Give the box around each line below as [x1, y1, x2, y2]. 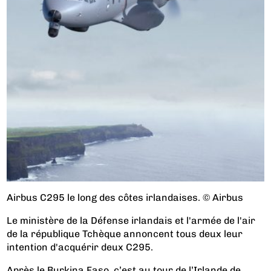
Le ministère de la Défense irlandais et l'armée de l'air [7, 214, 256, 226]
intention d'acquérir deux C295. [7, 241, 154, 253]
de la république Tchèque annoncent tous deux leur [7, 227, 243, 240]
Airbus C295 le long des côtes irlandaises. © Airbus [7, 191, 244, 203]
